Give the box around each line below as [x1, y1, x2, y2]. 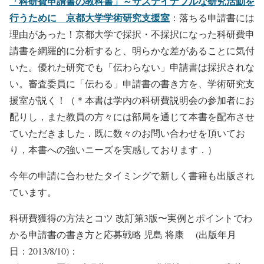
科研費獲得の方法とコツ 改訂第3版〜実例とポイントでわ [9, 212, 252, 224]
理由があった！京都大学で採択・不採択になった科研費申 [9, 28, 255, 40]
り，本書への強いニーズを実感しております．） [9, 143, 217, 156]
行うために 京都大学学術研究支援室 [9, 11, 170, 24]
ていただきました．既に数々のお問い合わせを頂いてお [9, 127, 245, 139]
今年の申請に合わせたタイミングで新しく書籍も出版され [9, 169, 255, 181]
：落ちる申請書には [170, 11, 255, 24]
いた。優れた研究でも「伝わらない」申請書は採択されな [9, 61, 255, 73]
